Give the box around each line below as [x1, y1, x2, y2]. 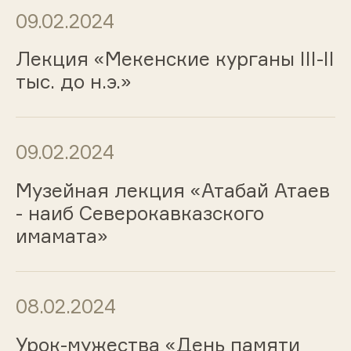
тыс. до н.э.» [15, 70, 132, 94]
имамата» [15, 224, 108, 248]
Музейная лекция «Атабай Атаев [15, 179, 330, 203]
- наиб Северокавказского [15, 201, 264, 226]
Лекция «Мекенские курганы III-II [15, 47, 335, 71]
